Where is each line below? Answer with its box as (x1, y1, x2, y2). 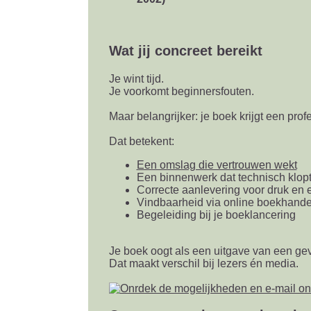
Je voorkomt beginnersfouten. (108, 85, 254, 97)
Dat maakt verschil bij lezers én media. (108, 258, 299, 269)
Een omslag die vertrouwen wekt (136, 159, 297, 171)
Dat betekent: (108, 135, 174, 147)
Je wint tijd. (108, 73, 164, 85)
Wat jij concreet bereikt (108, 43, 262, 58)
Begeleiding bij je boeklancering (136, 209, 296, 221)
